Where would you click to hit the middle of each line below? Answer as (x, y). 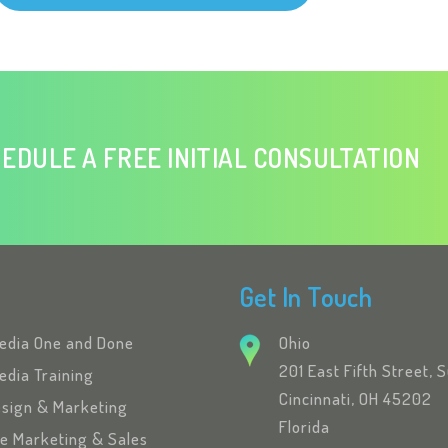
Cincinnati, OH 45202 (355, 398)
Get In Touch (306, 296)
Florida (304, 426)
